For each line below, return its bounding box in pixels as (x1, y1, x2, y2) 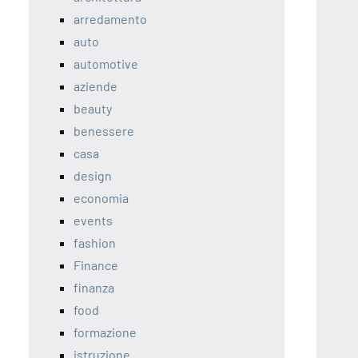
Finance (74, 257, 118, 272)
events (74, 213, 113, 228)
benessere (74, 123, 134, 138)
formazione (74, 324, 137, 340)
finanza (74, 280, 114, 295)
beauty (74, 101, 112, 116)
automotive (74, 56, 138, 71)
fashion (74, 235, 116, 250)
